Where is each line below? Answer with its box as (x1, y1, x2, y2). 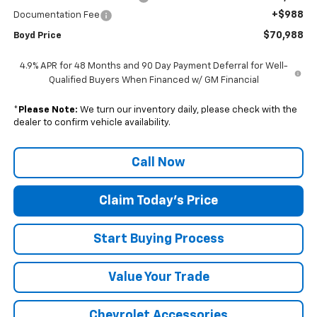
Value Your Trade (108, 270, 209, 284)
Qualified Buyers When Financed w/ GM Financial (48, 75, 259, 85)
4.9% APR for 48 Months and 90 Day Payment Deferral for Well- (19, 61, 288, 71)
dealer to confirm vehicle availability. (13, 117, 171, 127)
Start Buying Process (93, 232, 224, 246)
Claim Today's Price (99, 194, 218, 207)
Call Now (132, 156, 185, 169)
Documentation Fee (13, 10, 100, 20)
